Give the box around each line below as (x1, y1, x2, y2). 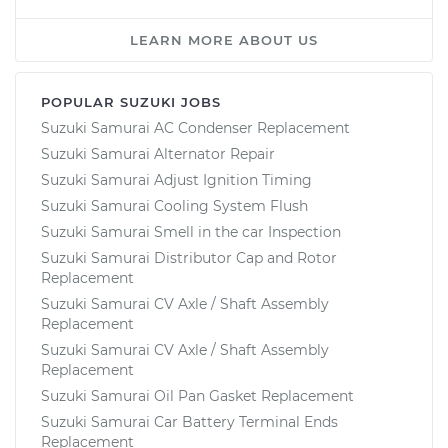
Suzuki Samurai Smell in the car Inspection (41, 222, 341, 241)
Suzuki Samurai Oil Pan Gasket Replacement (41, 386, 354, 405)
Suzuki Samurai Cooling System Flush (41, 196, 308, 215)
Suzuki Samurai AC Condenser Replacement (41, 118, 350, 137)
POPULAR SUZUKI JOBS (41, 93, 221, 110)
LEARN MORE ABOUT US (130, 31, 318, 48)
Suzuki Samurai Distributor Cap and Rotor (41, 248, 337, 267)
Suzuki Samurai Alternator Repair (41, 144, 275, 163)
